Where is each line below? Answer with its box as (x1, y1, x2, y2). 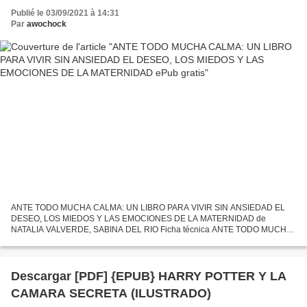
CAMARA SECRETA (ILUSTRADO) (11, 286, 211, 300)
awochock (27, 19, 66, 29)
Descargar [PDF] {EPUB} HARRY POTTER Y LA (11, 269, 286, 283)
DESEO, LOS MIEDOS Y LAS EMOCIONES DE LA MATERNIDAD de (11, 213, 266, 223)
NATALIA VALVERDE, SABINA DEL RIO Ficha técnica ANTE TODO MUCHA (11, 224, 292, 234)
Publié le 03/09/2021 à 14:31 (11, 8, 119, 19)
